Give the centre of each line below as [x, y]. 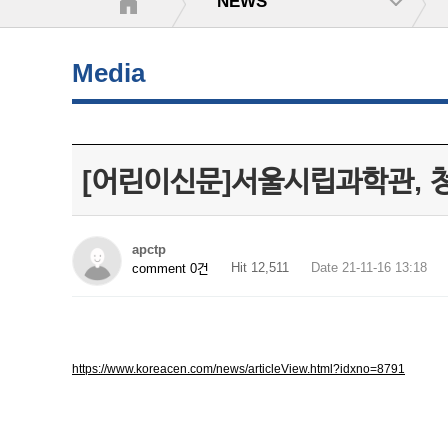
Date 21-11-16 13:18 [369, 267]
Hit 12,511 [260, 267]
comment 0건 [170, 268]
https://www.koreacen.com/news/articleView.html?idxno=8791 [238, 368]
